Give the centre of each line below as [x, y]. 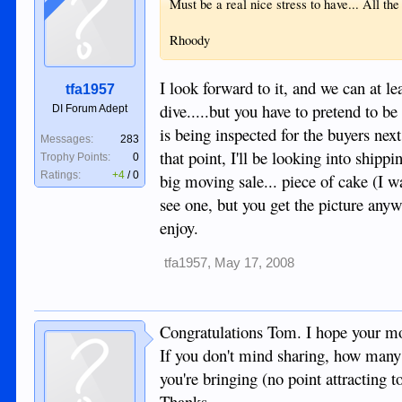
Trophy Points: [76, 157]
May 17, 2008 [255, 263]
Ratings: [61, 175]
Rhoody [190, 39]
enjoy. [179, 228]
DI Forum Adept [90, 108]
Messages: [67, 139]
